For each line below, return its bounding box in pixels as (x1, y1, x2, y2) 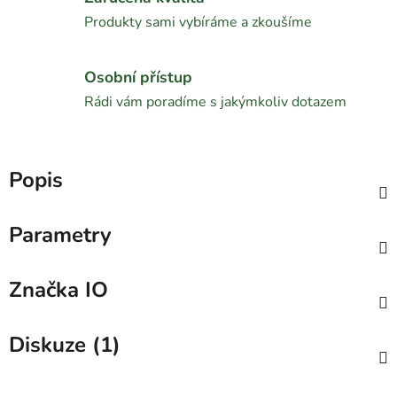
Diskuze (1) (9, 330, 121, 359)
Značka (9, 275, 79, 304)
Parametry (9, 220, 112, 249)
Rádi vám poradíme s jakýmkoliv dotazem (84, 92, 346, 113)
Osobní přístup (84, 66, 192, 89)
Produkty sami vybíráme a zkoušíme (84, 12, 312, 33)
